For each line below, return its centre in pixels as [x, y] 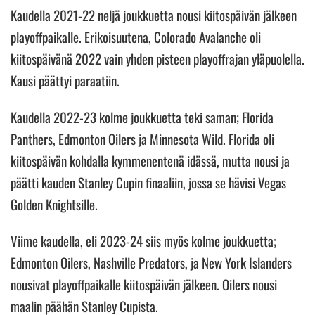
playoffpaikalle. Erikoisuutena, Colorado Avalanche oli [136, 36]
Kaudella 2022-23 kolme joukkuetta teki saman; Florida [142, 116]
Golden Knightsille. [56, 204]
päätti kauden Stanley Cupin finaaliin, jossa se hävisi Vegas [148, 182]
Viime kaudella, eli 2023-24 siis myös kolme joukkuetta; [143, 240]
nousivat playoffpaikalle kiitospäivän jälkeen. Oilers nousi [144, 284]
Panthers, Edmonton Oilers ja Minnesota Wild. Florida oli [142, 138]
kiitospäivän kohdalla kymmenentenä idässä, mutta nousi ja [150, 160]
